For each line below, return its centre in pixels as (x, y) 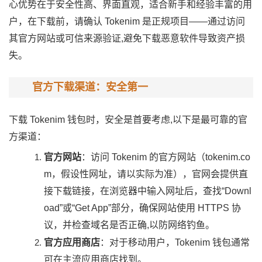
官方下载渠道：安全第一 (90, 87)
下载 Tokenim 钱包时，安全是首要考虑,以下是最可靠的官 (128, 120)
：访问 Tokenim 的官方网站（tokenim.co (166, 157)
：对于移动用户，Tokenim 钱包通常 (175, 242)
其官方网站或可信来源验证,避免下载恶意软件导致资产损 (127, 38)
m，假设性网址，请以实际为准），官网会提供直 (146, 174)
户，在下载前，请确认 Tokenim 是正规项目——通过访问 (127, 21)
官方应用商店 (72, 242)
